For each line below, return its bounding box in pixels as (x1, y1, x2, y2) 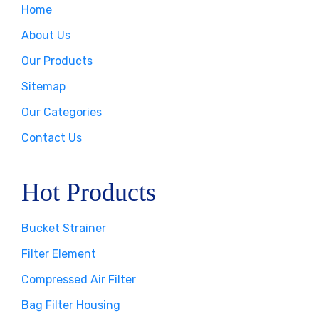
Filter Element (21, 247, 96, 261)
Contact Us (21, 131, 82, 145)
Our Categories (21, 105, 102, 119)
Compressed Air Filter (21, 273, 136, 286)
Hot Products (21, 178, 156, 206)
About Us (21, 28, 70, 42)
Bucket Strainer (21, 221, 106, 235)
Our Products (21, 54, 93, 68)
